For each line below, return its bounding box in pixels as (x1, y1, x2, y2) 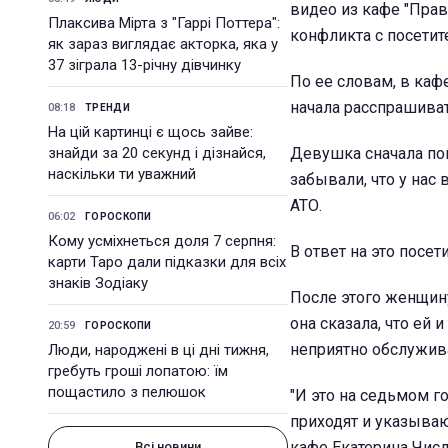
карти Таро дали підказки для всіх (48, 253, 286, 271)
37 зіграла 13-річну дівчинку (48, 56, 241, 74)
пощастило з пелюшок (48, 383, 206, 401)
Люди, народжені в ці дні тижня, (48, 341, 269, 359)
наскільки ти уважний (48, 165, 196, 183)
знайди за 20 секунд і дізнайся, (48, 144, 266, 162)
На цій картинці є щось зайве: (48, 123, 253, 141)
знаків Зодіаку (48, 274, 148, 292)
